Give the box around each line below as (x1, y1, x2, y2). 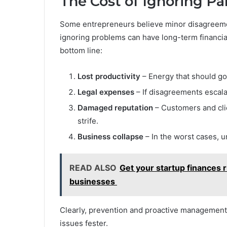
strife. (78, 116, 98, 126)
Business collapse (78, 131, 143, 141)
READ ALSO (69, 162, 117, 173)
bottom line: (60, 45, 102, 55)
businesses (69, 176, 117, 186)
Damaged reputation (78, 102, 153, 112)
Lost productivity (78, 71, 140, 81)
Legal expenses (78, 87, 134, 97)
